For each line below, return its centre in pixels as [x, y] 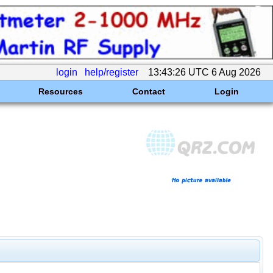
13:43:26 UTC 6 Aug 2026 [204, 72]
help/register [112, 72]
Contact [148, 91]
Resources [60, 91]
